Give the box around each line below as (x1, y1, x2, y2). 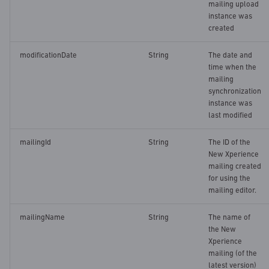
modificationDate (20, 50, 77, 60)
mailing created (208, 162, 261, 171)
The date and (208, 50, 252, 60)
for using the (208, 174, 250, 183)
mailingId (20, 138, 51, 147)
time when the (208, 62, 256, 72)
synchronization (208, 86, 261, 96)
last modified (208, 110, 252, 120)
